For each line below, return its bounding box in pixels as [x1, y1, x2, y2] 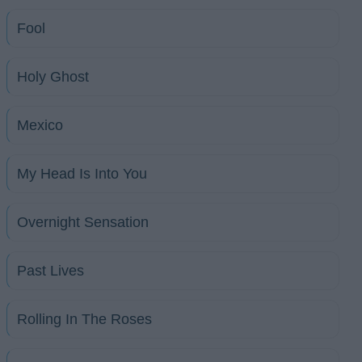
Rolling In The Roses [17, 311, 152, 327]
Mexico [17, 117, 63, 133]
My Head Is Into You [17, 166, 147, 182]
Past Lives [17, 263, 84, 279]
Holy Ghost [17, 69, 89, 85]
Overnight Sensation [17, 214, 149, 230]
